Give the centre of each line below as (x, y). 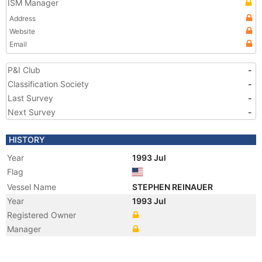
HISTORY (27, 139)
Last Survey (30, 98)
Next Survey (32, 112)
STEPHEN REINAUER (173, 187)
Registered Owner (42, 215)
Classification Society (48, 84)
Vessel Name (32, 187)
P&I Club (24, 70)
